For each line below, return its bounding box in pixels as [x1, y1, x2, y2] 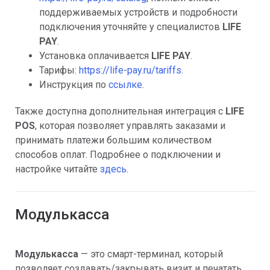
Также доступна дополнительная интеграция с [15, 105, 225, 117]
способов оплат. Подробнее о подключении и [15, 148, 221, 160]
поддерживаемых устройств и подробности [39, 6, 237, 18]
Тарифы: [39, 64, 79, 76]
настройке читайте [15, 163, 100, 175]
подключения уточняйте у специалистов [39, 20, 222, 33]
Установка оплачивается [39, 49, 151, 61]
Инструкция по [39, 78, 108, 90]
